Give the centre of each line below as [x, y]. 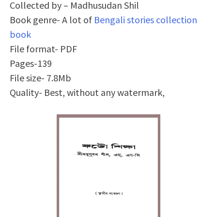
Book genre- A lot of [52, 20]
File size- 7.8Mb [40, 78]
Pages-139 [31, 63]
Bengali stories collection [146, 20]
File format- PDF [43, 49]
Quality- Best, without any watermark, [87, 92]
